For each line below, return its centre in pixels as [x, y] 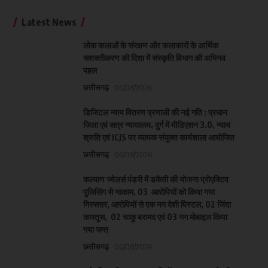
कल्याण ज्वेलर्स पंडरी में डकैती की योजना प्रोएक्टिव [156, 179]
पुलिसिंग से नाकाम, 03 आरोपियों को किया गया [149, 191]
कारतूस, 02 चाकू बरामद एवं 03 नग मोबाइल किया [155, 217]
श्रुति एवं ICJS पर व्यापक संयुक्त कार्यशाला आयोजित [159, 137]
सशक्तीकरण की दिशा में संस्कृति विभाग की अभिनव [154, 57]
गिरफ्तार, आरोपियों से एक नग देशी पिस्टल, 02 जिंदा [157, 204]
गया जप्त [95, 229]
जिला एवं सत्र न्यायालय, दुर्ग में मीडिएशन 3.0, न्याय [156, 124]
